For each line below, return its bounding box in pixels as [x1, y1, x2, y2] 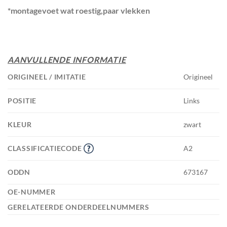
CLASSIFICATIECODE [8, 143, 84, 153]
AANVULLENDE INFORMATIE [8, 54, 126, 64]
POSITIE [8, 96, 39, 105]
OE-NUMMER [8, 187, 58, 196]
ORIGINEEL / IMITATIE [8, 72, 88, 81]
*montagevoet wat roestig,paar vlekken [8, 5, 150, 15]
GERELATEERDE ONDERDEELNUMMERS [8, 202, 152, 211]
